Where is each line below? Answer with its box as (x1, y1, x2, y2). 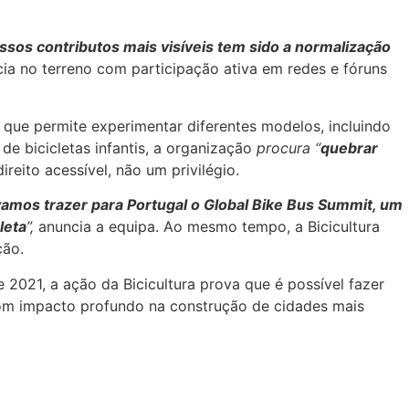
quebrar (320, 138, 378, 157)
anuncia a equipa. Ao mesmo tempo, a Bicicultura (34, 217, 380, 236)
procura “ (257, 138, 320, 157)
